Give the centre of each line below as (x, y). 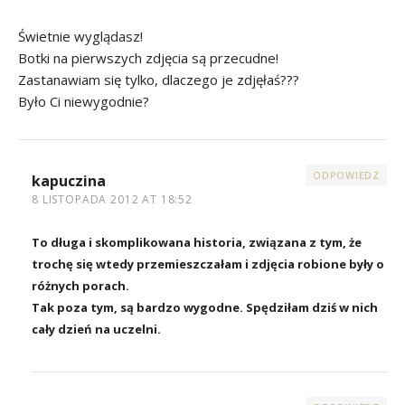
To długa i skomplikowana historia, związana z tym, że (197, 243)
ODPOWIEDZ (346, 175)
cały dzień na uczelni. (96, 330)
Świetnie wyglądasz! (80, 37)
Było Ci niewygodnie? (84, 102)
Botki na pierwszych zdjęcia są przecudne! (148, 58)
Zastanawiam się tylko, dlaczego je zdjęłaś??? (159, 80)
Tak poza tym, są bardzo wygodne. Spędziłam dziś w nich (205, 308)
